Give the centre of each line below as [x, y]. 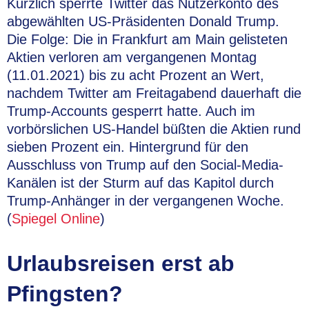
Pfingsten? [65, 294]
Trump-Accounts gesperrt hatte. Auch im [131, 111]
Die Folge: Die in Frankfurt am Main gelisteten [147, 39]
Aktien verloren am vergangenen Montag [132, 57]
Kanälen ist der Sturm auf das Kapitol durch [140, 183]
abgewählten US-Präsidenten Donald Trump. [143, 21]
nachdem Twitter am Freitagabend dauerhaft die [154, 93]
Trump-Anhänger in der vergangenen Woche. [146, 201]
